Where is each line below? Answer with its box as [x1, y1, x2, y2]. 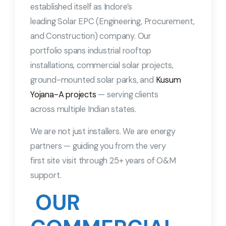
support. [30, 170, 62, 181]
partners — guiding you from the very [30, 141, 166, 152]
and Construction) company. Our [30, 31, 152, 42]
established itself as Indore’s [30, 2, 133, 13]
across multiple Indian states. [30, 104, 136, 115]
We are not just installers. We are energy [30, 126, 176, 137]
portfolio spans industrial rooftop [30, 45, 152, 56]
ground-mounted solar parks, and [30, 75, 156, 86]
